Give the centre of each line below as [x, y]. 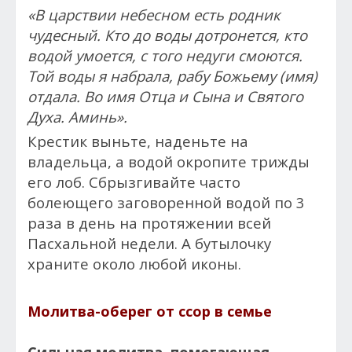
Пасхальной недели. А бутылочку [149, 243]
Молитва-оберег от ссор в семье [150, 311]
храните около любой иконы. [134, 263]
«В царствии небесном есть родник [154, 14]
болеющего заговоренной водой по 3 [166, 202]
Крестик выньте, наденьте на [138, 141]
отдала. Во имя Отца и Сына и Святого [165, 96]
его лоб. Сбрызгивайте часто [134, 181]
